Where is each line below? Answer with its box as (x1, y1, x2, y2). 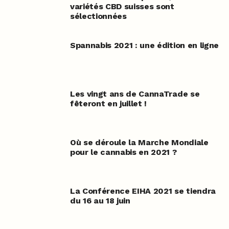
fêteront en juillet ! (70, 99, 147, 109)
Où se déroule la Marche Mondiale (70, 138, 209, 148)
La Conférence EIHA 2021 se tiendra (70, 186, 216, 196)
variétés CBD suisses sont (70, 2, 174, 12)
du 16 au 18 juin (70, 196, 130, 206)
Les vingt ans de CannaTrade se (70, 89, 200, 99)
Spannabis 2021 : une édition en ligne (70, 40, 219, 51)
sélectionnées (70, 11, 127, 21)
